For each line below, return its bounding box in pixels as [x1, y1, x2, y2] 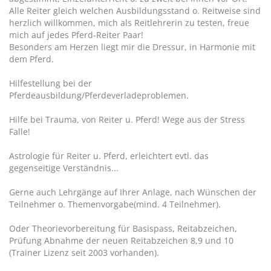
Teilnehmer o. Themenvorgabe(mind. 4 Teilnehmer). [9, 198, 221, 210]
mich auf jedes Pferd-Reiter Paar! [9, 29, 143, 41]
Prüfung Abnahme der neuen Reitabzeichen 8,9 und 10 [9, 235, 233, 246]
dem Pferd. [9, 53, 54, 65]
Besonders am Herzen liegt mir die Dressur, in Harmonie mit [9, 41, 255, 53]
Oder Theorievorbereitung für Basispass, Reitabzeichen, [9, 223, 237, 234]
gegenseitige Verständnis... [9, 162, 119, 174]
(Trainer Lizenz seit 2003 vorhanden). [9, 247, 159, 258]
